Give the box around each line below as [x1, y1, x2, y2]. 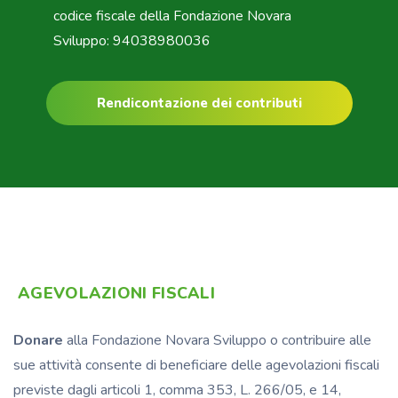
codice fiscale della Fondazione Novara [53, 5, 291, 26]
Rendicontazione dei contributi [96, 93, 302, 112]
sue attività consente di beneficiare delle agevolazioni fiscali [13, 354, 379, 375]
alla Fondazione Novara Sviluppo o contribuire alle [63, 330, 371, 350]
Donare [13, 330, 63, 350]
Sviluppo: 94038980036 [53, 30, 211, 51]
